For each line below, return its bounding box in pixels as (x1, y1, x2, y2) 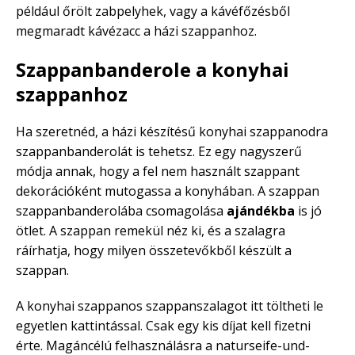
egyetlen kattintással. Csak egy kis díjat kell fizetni (16, 316, 311, 334)
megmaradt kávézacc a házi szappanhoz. (16, 21, 257, 40)
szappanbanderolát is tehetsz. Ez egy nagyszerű (16, 142, 302, 160)
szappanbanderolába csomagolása (16, 201, 227, 219)
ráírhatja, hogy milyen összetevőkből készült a (16, 241, 292, 259)
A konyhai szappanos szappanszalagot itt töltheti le (16, 296, 323, 315)
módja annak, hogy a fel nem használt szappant (16, 162, 300, 180)
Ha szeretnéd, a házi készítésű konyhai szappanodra (16, 122, 328, 140)
